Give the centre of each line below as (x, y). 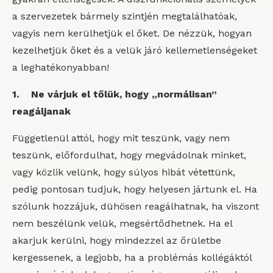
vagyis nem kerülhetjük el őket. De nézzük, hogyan (132, 33)
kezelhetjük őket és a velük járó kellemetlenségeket (135, 50)
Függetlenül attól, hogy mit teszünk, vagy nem (121, 138)
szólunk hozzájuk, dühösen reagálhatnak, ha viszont (136, 206)
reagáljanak (41, 111)
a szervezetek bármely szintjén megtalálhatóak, (125, 16)
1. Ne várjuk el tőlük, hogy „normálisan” (115, 94)
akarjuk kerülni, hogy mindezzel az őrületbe (117, 240)
